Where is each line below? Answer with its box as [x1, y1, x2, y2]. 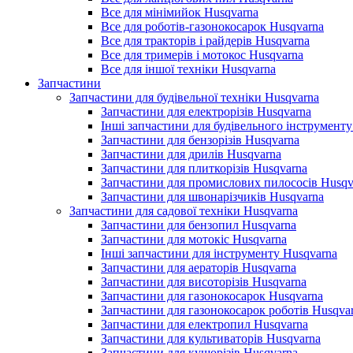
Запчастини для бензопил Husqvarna [101, 218, 296, 232]
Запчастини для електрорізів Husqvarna [101, 105, 311, 118]
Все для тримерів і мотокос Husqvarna [101, 48, 303, 61]
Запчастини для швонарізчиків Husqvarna [101, 190, 324, 203]
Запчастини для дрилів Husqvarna [101, 147, 281, 161]
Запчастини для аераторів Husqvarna [101, 261, 296, 274]
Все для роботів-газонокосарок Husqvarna [101, 20, 324, 33]
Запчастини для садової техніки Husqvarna [69, 204, 298, 217]
